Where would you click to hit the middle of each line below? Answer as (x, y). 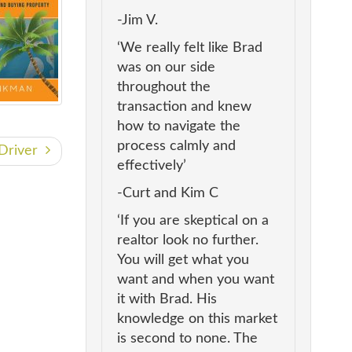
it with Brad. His (167, 300)
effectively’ (151, 166)
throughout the (163, 88)
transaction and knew (184, 107)
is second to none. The (187, 339)
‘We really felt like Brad (189, 48)
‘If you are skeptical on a (192, 221)
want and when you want (195, 280)
